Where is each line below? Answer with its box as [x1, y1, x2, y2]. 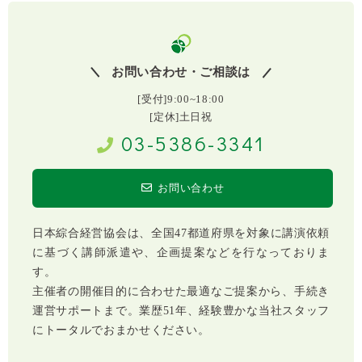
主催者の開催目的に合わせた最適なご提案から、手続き [32, 285, 330, 298]
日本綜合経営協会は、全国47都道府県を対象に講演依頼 [32, 227, 330, 240]
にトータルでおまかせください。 [32, 324, 210, 337]
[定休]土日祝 [149, 111, 213, 124]
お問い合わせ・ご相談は [111, 65, 251, 79]
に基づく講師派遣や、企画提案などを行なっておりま [32, 246, 330, 259]
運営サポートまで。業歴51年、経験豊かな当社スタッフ [32, 305, 330, 318]
